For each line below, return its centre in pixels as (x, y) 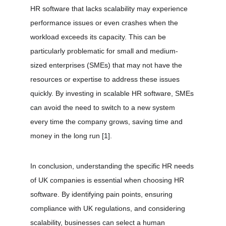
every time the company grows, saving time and (107, 122)
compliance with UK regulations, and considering (109, 208)
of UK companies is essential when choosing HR (108, 180)
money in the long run (66, 136)
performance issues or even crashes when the (105, 23)
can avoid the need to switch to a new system (104, 107)
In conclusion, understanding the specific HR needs (113, 166)
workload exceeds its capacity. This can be (99, 37)
